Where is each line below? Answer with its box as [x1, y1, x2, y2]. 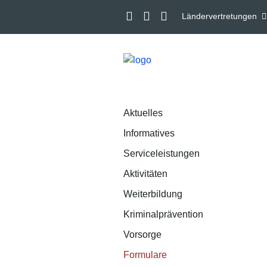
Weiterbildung [123, 189, 182, 199]
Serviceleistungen [123, 148, 200, 159]
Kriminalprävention [123, 209, 203, 219]
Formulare [123, 250, 167, 260]
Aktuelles [123, 108, 163, 118]
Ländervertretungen [182, 11, 257, 21]
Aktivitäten [123, 169, 167, 179]
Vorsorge [123, 229, 162, 240]
